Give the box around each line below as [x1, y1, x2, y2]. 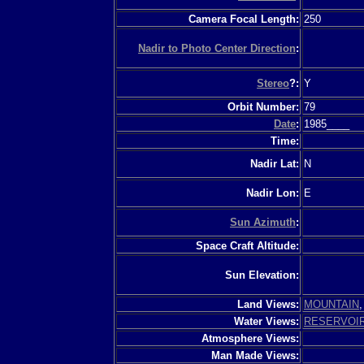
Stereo [257, 76, 289, 89]
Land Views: [237, 297, 299, 310]
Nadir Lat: [250, 157, 299, 170]
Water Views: [234, 314, 299, 327]
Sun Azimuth [230, 215, 296, 228]
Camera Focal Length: [188, 12, 299, 25]
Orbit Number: [227, 100, 299, 113]
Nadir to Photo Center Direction [138, 41, 296, 54]
